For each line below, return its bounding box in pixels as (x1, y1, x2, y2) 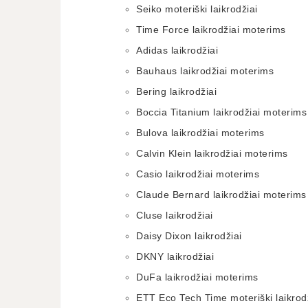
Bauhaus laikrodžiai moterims (136, 65, 274, 76)
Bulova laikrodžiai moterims (136, 127, 265, 138)
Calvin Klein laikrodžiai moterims (136, 148, 288, 159)
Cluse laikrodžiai (136, 210, 213, 221)
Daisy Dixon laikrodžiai (136, 230, 242, 241)
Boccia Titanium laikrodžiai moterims (136, 107, 307, 118)
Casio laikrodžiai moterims (136, 168, 259, 179)
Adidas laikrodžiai (136, 45, 218, 56)
